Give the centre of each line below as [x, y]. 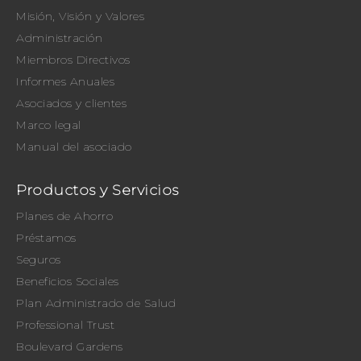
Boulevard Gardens [70, 347]
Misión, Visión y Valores [80, 17]
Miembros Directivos [73, 60]
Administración [59, 38]
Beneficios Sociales [68, 282]
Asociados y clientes [71, 104]
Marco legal [49, 125]
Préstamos [46, 238]
